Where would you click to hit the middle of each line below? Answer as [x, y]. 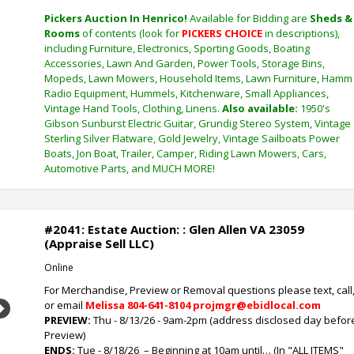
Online [59, 267]
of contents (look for [131, 33]
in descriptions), [301, 33]
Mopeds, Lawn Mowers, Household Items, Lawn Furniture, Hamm [198, 78]
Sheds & [331, 18]
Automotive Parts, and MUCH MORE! [130, 168]
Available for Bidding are [250, 18]
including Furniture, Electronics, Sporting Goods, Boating [177, 48]
